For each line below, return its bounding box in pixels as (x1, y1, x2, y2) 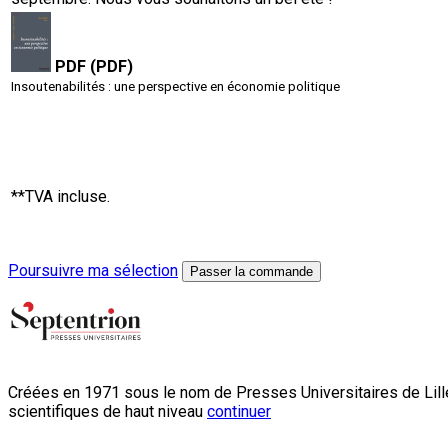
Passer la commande (190, 263, 313, 279)
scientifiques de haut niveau (8, 401, 207, 421)
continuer (207, 401, 271, 421)
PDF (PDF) (55, 56, 133, 76)
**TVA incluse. (11, 186, 110, 206)
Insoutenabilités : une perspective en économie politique (11, 78, 340, 94)
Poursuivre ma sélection (8, 260, 178, 280)
